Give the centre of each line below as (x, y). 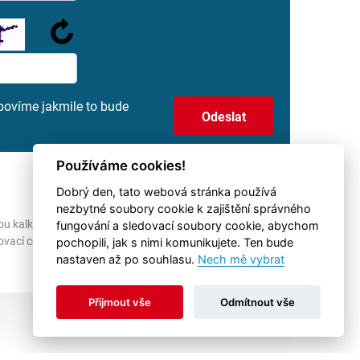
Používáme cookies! (121, 166)
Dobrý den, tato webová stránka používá (166, 192)
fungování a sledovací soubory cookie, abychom (187, 225)
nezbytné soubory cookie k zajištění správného (183, 209)
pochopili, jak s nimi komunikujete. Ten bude (174, 242)
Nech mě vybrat (241, 259)
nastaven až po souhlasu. (127, 259)
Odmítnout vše (257, 302)
